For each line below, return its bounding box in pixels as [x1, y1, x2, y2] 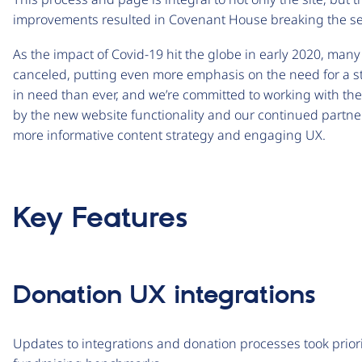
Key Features [13, 200, 187, 237]
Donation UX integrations [13, 279, 316, 312]
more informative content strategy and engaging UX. [13, 125, 329, 144]
